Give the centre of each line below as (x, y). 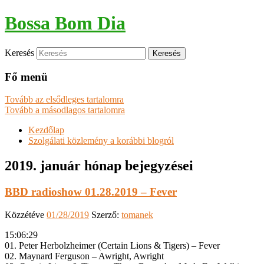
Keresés (19, 52)
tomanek (137, 214)
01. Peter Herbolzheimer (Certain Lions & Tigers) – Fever (112, 245)
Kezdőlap (46, 130)
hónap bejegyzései (137, 166)
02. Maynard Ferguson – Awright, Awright (84, 256)
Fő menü (26, 77)
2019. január (43, 166)
